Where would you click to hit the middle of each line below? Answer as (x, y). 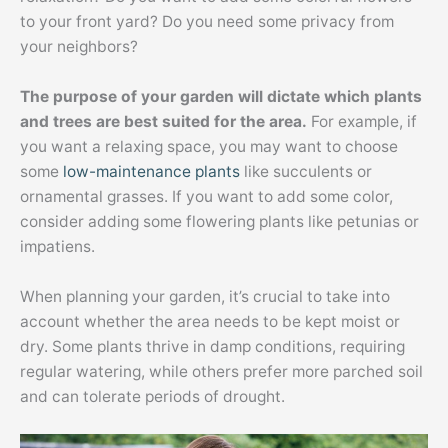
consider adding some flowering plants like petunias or (219, 222)
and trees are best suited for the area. (165, 122)
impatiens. (57, 247)
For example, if (364, 122)
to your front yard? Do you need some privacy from (207, 22)
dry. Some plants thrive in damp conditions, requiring (212, 346)
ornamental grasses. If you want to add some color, (206, 197)
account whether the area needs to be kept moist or (210, 321)
